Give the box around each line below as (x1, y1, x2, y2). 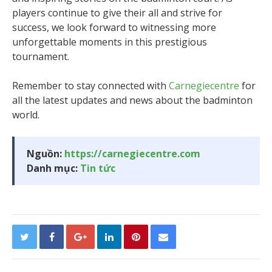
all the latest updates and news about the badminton (12, 93, 253, 107)
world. (12, 107, 39, 121)
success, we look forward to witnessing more (12, 20, 216, 34)
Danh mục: (27, 161, 80, 175)
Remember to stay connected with (12, 78, 169, 92)
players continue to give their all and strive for (12, 5, 222, 19)
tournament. (12, 49, 69, 63)
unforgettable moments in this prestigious (12, 35, 207, 49)
